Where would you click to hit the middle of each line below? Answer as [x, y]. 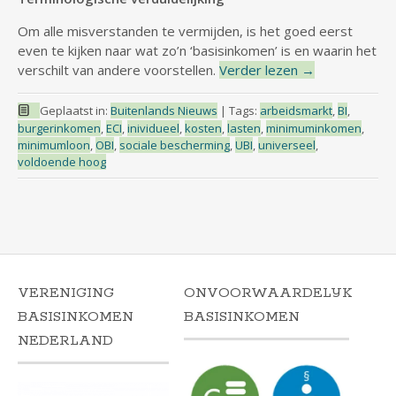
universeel [287, 145]
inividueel [153, 129]
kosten [203, 129]
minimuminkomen [314, 129]
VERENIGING [66, 293]
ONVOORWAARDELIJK [267, 293]
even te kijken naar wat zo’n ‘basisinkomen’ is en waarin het [197, 51]
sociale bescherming [175, 145]
